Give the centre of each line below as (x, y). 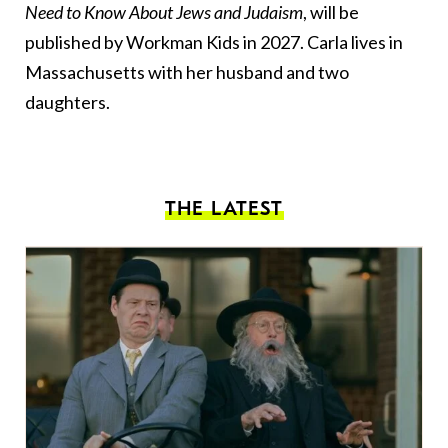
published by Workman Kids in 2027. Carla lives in (214, 42)
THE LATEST (224, 209)
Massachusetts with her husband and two (187, 72)
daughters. (67, 102)
